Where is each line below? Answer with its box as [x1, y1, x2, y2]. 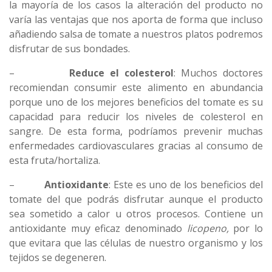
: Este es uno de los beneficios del [108, 178, 263, 192]
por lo [228, 222, 263, 236]
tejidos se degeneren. [9, 251, 106, 265]
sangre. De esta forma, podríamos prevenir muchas [9, 124, 263, 138]
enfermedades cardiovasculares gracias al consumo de [9, 139, 263, 153]
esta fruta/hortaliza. [9, 154, 100, 168]
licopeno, [182, 222, 229, 236]
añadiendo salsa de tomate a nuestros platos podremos [9, 27, 263, 41]
